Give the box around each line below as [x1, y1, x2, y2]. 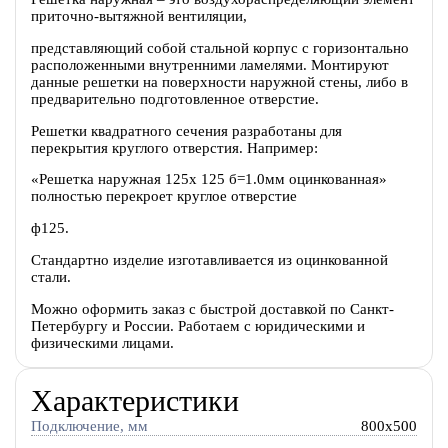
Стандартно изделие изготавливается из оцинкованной [30, 252, 388, 269]
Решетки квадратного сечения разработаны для [30, 122, 342, 139]
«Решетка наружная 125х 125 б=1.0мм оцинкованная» [30, 171, 387, 188]
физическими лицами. [30, 335, 174, 352]
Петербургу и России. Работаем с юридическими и [30, 318, 365, 335]
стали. [30, 269, 71, 286]
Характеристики [30, 384, 239, 418]
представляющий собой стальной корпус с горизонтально [30, 39, 409, 56]
